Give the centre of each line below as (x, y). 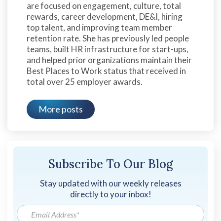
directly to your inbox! (110, 194)
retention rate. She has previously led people (108, 38)
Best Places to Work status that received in (106, 71)
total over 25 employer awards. (85, 82)
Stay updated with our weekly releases (110, 184)
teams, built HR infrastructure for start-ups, (108, 49)
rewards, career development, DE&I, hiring (105, 17)
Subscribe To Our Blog (110, 164)
